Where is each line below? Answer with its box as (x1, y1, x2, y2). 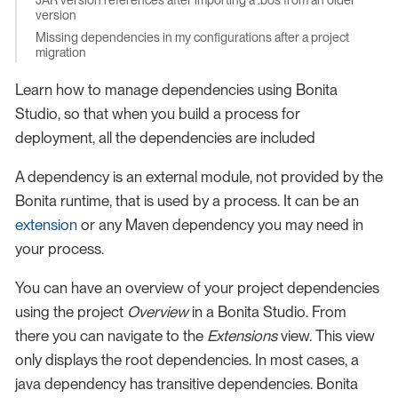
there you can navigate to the (15, 327, 207, 346)
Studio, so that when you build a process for (15, 105, 300, 123)
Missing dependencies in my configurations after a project (36, 29, 350, 44)
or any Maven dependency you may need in (77, 216, 363, 235)
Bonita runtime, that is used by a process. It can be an (15, 192, 359, 211)
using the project (15, 303, 127, 322)
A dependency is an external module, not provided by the (15, 168, 383, 187)
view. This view (277, 327, 375, 346)
